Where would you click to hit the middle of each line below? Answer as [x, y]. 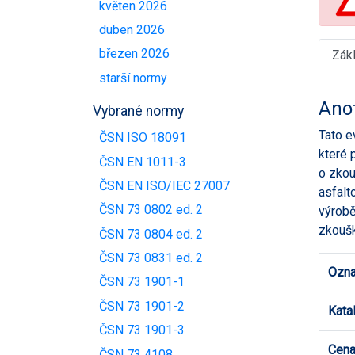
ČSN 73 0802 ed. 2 [151, 210]
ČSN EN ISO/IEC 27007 [164, 185]
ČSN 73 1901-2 [142, 306]
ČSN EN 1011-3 [143, 162]
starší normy [133, 78]
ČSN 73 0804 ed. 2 [151, 234]
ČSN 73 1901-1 [142, 282]
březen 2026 [134, 54]
